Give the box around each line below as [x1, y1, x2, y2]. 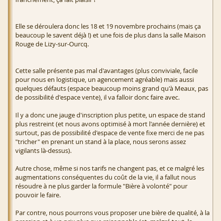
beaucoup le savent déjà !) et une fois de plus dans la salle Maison [15, 31, 206, 40]
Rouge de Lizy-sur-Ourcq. [15, 39, 89, 49]
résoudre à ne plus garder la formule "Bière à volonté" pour [15, 182, 187, 191]
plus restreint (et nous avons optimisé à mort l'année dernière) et [15, 119, 205, 129]
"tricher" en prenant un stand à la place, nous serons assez [15, 137, 186, 147]
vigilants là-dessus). [15, 146, 72, 155]
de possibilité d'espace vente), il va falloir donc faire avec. [15, 93, 180, 102]
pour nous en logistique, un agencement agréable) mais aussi [15, 75, 194, 84]
